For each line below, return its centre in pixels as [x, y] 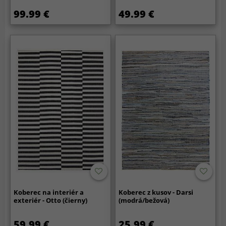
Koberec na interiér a [49, 192]
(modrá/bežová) [144, 201]
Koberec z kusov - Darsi [156, 192]
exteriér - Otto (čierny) [51, 201]
